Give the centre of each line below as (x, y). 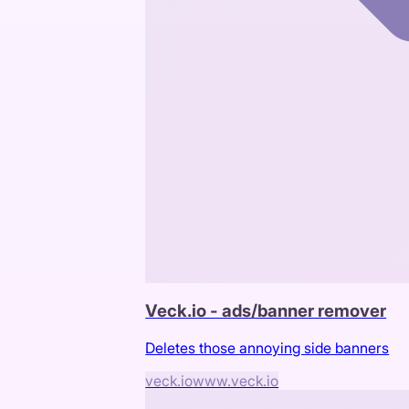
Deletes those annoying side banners (267, 347)
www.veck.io (236, 380)
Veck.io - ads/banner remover (266, 311)
